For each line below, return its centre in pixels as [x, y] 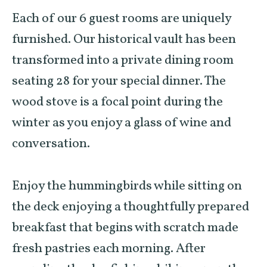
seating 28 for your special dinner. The [119, 81]
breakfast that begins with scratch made [125, 228]
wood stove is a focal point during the [117, 102]
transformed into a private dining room [123, 60]
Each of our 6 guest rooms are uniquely [122, 18]
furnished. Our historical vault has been [124, 39]
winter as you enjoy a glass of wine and [122, 123]
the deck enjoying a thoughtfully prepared [131, 207]
